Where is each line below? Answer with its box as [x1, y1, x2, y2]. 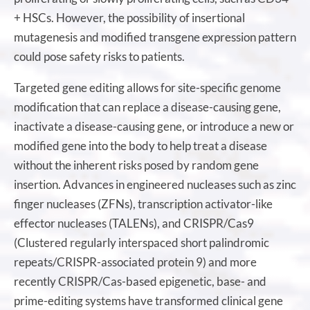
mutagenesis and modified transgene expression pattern [14, 29, 296, 44]
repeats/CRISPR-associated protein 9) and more [14, 254, 257, 269]
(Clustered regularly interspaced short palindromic [14, 235, 269, 250]
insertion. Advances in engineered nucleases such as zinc [14, 176, 296, 192]
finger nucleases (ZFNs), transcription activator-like [14, 196, 273, 211]
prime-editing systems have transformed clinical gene [14, 293, 283, 308]
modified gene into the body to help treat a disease [14, 138, 267, 153]
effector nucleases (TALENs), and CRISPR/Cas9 [14, 215, 254, 230]
